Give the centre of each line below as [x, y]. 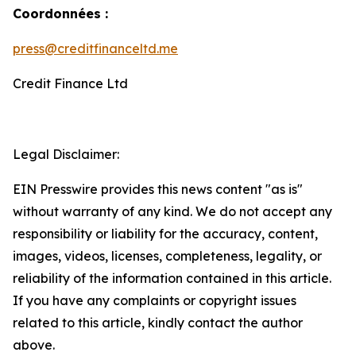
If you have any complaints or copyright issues [155, 300]
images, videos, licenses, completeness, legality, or [167, 256]
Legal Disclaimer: [66, 154]
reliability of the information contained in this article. [172, 278]
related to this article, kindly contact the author [158, 323]
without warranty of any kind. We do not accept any [172, 211]
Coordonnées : [60, 14]
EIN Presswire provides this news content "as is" [158, 189]
